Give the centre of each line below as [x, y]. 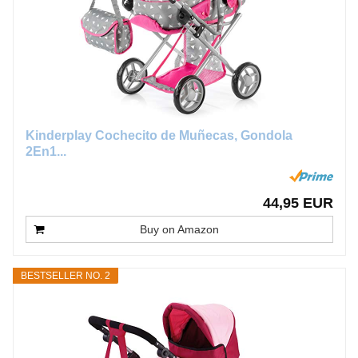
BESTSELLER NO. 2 [65, 275]
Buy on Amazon [179, 229]
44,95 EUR [298, 203]
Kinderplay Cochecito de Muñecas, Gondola [159, 135]
